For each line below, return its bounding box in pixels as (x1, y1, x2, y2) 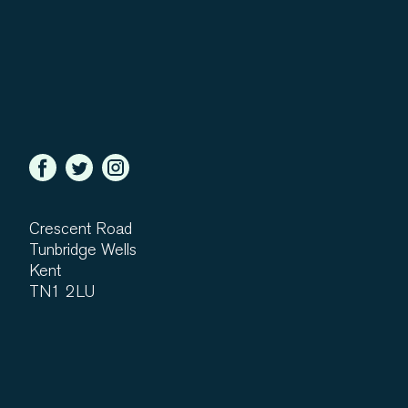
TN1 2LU (29, 282, 95, 301)
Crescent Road (29, 219, 132, 239)
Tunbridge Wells (29, 240, 137, 260)
